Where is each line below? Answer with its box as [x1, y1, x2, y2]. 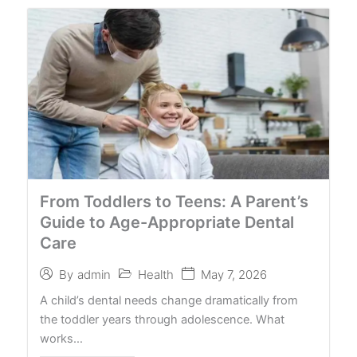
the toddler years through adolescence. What [40, 312, 284, 327]
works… [40, 331, 83, 346]
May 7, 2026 [201, 266, 267, 282]
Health [138, 266, 174, 282]
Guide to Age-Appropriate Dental [40, 212, 294, 232]
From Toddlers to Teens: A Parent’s [40, 191, 308, 211]
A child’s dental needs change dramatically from [40, 292, 298, 308]
